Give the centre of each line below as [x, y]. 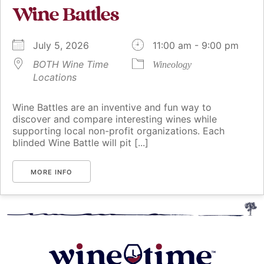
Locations [55, 77]
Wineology [172, 65]
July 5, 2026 [67, 46]
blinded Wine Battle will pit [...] [80, 143]
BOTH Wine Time [71, 65]
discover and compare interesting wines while [115, 119]
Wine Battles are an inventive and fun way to [112, 108]
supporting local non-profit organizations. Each [118, 131]
